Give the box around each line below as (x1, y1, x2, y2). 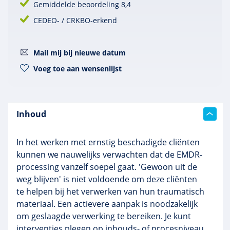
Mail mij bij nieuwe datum (33, 48, 126, 57)
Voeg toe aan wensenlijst (33, 64, 122, 73)
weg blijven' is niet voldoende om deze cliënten (16, 174, 197, 185)
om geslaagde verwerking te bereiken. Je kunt (16, 210, 191, 222)
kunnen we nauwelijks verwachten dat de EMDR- (16, 149, 202, 160)
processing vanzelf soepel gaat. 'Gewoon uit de (16, 161, 197, 172)
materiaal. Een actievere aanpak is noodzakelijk (16, 198, 198, 209)
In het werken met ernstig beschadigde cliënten (16, 137, 200, 148)
